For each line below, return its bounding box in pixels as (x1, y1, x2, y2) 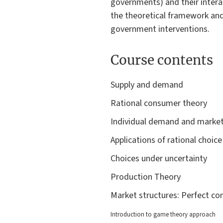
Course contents (111, 51, 213, 68)
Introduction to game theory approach (111, 210, 216, 220)
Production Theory (111, 171, 181, 184)
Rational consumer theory (111, 97, 207, 110)
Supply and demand (111, 79, 183, 92)
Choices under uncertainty (111, 152, 207, 165)
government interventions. (111, 23, 210, 35)
